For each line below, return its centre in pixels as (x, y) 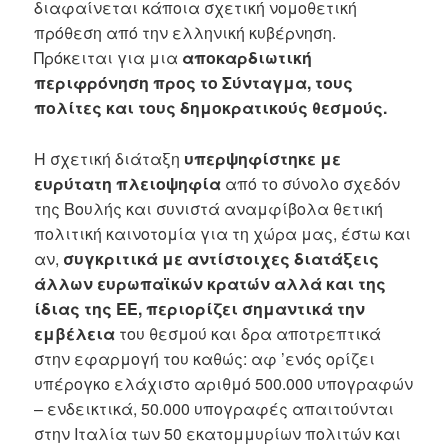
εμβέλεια (77, 333)
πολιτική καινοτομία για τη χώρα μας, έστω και (223, 233)
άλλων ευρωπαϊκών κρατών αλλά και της (210, 283)
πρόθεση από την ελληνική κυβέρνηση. (185, 33)
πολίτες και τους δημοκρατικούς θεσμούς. (211, 108)
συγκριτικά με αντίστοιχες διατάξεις (221, 258)
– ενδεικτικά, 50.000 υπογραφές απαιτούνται (214, 408)
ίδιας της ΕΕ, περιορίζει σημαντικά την (200, 308)
